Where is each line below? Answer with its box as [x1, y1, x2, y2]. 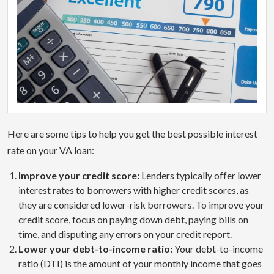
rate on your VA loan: [7, 144, 94, 157]
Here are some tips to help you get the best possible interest [7, 128, 257, 140]
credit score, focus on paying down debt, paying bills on [18, 213, 248, 226]
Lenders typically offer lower [139, 169, 261, 182]
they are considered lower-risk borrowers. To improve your [18, 199, 264, 211]
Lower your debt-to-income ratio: [18, 243, 172, 255]
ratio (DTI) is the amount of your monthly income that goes [18, 257, 262, 270]
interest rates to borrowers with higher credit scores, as [18, 184, 249, 196]
